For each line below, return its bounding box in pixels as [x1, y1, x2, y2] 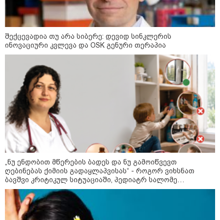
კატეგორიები [150, 188, 204, 196]
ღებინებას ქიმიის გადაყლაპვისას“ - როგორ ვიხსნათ [5, 167, 194, 175]
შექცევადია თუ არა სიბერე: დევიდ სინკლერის [5, 32, 171, 41]
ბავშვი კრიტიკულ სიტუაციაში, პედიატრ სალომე [5, 176, 177, 184]
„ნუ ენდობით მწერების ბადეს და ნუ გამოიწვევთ [5, 158, 177, 166]
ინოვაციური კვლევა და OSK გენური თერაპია [5, 41, 166, 50]
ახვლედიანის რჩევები [5, 185, 85, 193]
